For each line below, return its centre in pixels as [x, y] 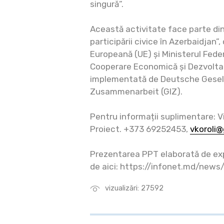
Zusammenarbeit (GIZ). [136, 91]
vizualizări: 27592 [134, 188]
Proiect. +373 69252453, [140, 129]
